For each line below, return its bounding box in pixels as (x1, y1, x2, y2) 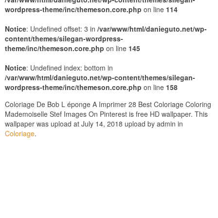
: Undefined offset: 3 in (26, 24, 97, 34)
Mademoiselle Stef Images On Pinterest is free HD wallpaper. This (5, 109, 208, 119)
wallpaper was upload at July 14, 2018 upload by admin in (5, 119, 183, 128)
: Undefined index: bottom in (26, 63, 113, 73)
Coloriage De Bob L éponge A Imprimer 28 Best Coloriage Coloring (5, 99, 211, 109)
